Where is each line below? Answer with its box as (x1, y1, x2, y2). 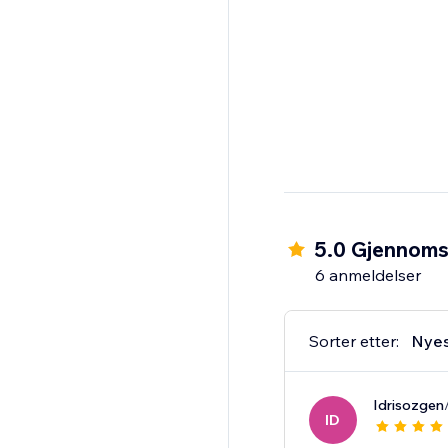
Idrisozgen (372, 396, 444, 415)
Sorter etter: (308, 331, 399, 352)
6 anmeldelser (314, 265, 421, 286)
